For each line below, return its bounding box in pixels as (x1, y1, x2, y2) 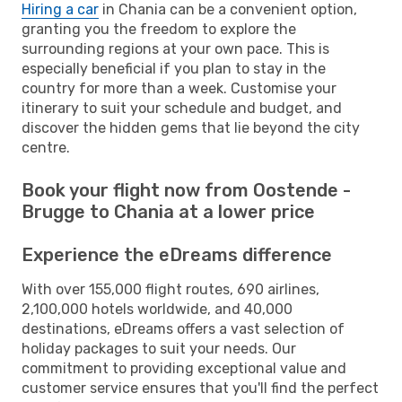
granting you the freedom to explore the (22, 20, 296, 38)
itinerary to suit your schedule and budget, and (22, 99, 342, 117)
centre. (22, 138, 70, 156)
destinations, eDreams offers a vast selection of (22, 319, 345, 337)
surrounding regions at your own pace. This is (22, 39, 329, 57)
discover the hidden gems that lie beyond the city (22, 118, 360, 136)
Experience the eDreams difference (22, 243, 332, 266)
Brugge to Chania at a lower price (22, 200, 315, 223)
